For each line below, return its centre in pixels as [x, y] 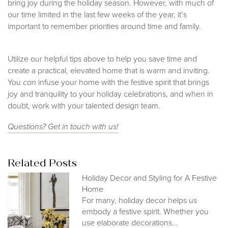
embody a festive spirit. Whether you [146, 212]
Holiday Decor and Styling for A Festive [150, 178]
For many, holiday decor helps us [140, 201]
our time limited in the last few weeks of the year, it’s [97, 15]
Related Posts [42, 163]
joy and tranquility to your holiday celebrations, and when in [110, 94]
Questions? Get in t [40, 127]
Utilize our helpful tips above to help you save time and [102, 59]
